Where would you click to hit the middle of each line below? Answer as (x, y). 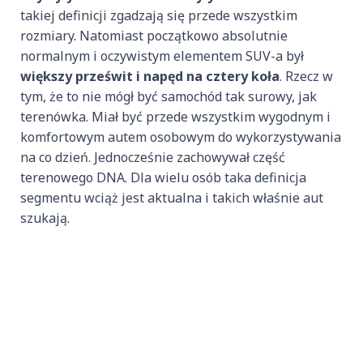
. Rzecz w (306, 77)
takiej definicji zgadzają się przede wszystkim (159, 16)
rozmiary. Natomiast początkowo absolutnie (154, 36)
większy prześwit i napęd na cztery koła (150, 77)
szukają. (45, 218)
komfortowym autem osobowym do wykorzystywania (181, 137)
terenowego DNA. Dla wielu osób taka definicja (163, 178)
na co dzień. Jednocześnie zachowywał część (153, 158)
